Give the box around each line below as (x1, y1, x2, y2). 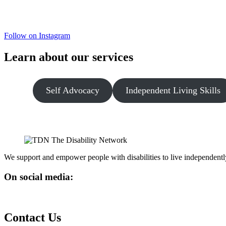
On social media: (4, 171, 73, 182)
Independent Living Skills (126, 85, 221, 96)
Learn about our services (4, 50, 133, 64)
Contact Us (4, 211, 61, 224)
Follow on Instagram (4, 31, 70, 40)
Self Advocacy (46, 85, 100, 96)
